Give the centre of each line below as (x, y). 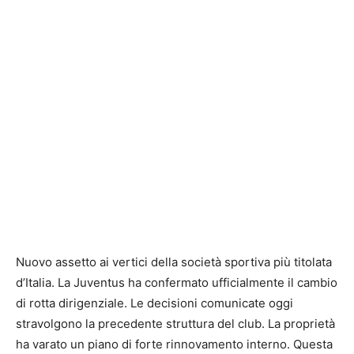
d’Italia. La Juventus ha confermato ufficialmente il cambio (177, 282)
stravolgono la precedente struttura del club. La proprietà (175, 323)
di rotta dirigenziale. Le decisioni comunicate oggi (154, 303)
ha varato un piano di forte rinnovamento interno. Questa (174, 344)
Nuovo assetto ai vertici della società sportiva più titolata (174, 262)
